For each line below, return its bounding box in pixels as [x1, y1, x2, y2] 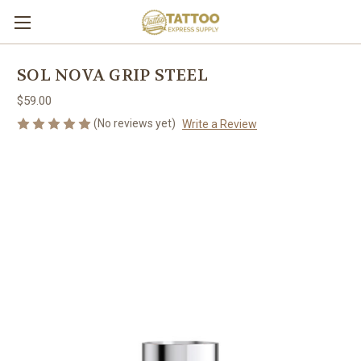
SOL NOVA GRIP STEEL [17, 65, 208, 86]
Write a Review [181, 117, 257, 131]
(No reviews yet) [93, 117, 176, 130]
